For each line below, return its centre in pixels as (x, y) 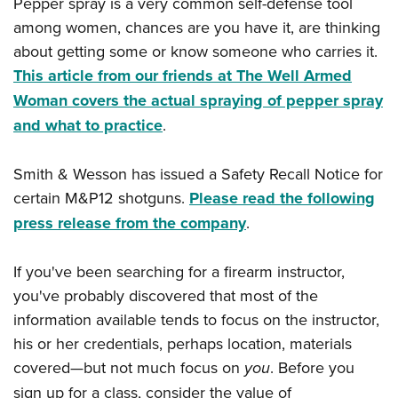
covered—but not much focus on (127, 368)
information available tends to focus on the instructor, (196, 320)
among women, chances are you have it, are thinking (197, 28)
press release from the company (130, 223)
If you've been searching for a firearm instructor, (179, 272)
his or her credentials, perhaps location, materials (183, 344)
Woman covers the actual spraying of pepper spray (198, 101)
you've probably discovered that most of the (166, 296)
